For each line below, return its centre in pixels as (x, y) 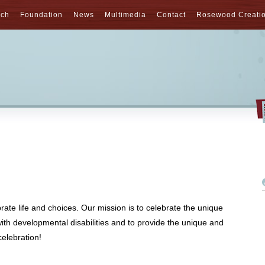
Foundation (41, 15)
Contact (171, 15)
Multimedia (125, 15)
